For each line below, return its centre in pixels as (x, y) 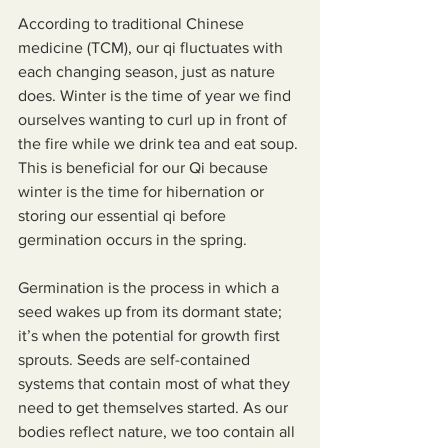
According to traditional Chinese (133, 23)
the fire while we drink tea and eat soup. (160, 143)
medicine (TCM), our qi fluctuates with (152, 47)
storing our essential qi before (124, 215)
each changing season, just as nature (148, 71)
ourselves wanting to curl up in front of (154, 119)
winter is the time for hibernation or (143, 191)
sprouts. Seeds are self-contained (136, 359)
